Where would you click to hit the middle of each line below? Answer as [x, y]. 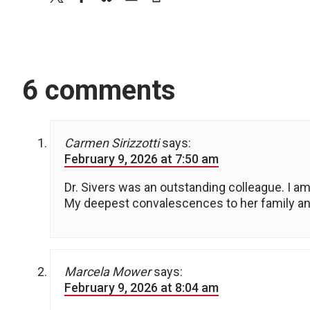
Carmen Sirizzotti [112, 143]
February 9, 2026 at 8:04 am [142, 288]
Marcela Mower [108, 272]
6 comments [99, 91]
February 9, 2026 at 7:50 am [142, 159]
